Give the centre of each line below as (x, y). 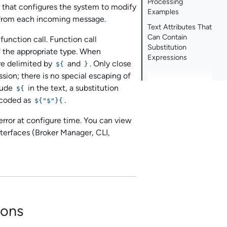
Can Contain (167, 37)
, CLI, (101, 133)
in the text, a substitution (72, 88)
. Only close (110, 64)
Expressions (167, 58)
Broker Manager (63, 133)
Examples (163, 12)
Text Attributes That (180, 27)
